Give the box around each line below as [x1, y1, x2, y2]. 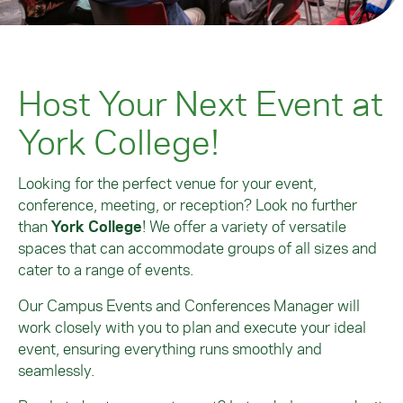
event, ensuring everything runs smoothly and [18, 338, 322, 359]
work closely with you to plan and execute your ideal [18, 317, 366, 337]
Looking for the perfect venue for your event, [18, 173, 317, 193]
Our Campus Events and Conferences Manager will [18, 295, 360, 316]
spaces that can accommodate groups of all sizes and [18, 237, 377, 258]
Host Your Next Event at [18, 79, 383, 126]
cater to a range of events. [18, 259, 193, 280]
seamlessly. [18, 360, 94, 381]
